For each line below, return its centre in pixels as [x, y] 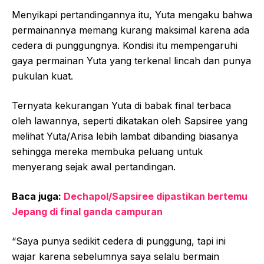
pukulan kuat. [42, 76]
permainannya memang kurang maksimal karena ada [131, 30]
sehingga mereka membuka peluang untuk [107, 152]
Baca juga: [38, 197]
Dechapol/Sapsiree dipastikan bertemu [156, 197]
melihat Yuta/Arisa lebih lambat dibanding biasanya [125, 136]
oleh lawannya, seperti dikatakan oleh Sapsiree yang [130, 121]
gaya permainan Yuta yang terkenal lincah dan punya [131, 61]
